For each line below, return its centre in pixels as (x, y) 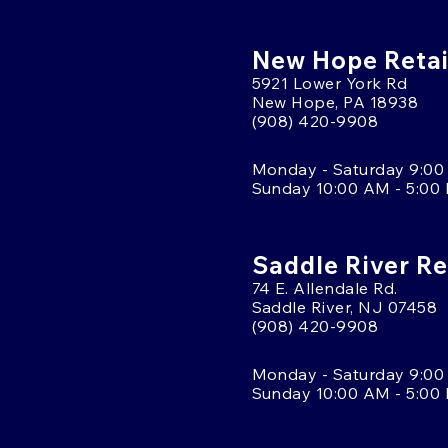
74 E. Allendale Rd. (324, 288)
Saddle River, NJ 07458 (344, 307)
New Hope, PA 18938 (335, 102)
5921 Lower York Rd (329, 83)
